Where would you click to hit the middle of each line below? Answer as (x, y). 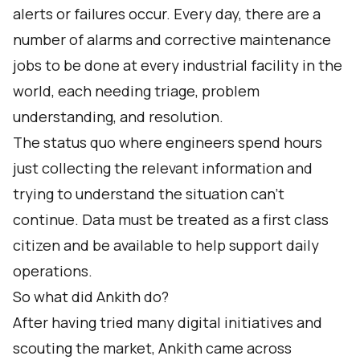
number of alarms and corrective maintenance (172, 39)
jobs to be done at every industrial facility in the (178, 65)
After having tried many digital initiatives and (168, 322)
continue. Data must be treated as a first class (171, 219)
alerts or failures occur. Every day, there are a (167, 14)
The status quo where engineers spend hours (168, 142)
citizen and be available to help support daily (166, 245)
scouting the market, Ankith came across (152, 348)
